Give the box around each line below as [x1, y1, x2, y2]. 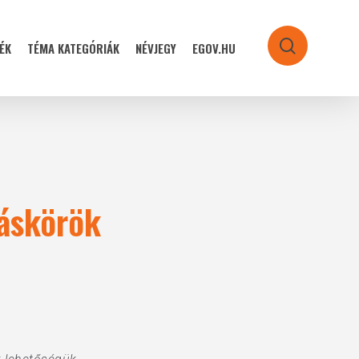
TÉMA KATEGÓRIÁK [27, 39, 119, 57]
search [288, 39, 337, 58]
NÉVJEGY [135, 39, 176, 57]
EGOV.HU [192, 39, 236, 57]
